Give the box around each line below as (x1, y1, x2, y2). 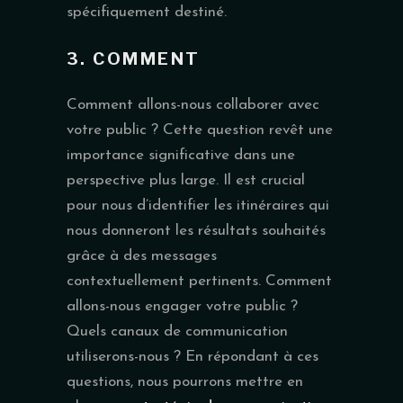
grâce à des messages (67, 247, 217, 264)
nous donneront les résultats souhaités (67, 222, 326, 238)
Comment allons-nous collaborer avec (67, 96, 319, 112)
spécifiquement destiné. (67, 4, 227, 20)
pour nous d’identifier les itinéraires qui (67, 197, 329, 213)
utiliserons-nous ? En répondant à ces (67, 348, 318, 364)
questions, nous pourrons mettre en (67, 373, 303, 390)
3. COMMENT (67, 48, 201, 69)
